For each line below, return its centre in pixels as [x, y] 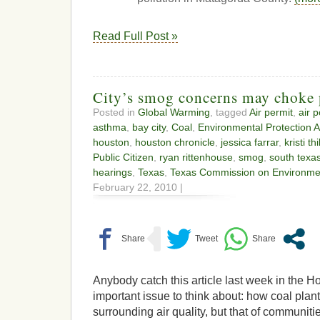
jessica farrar [250, 142]
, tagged [230, 112]
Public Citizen [123, 157]
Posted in [115, 112]
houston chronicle [175, 142]
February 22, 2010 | [138, 187]
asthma [110, 127]
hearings [112, 172]
